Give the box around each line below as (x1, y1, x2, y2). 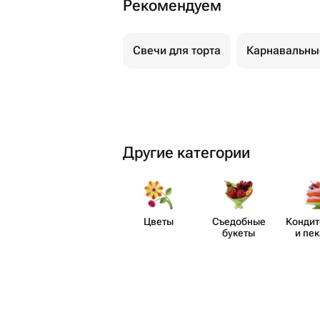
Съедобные (211, 216, 266, 227)
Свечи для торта (133, 44, 221, 57)
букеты (222, 227, 255, 239)
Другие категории (123, 144, 250, 161)
